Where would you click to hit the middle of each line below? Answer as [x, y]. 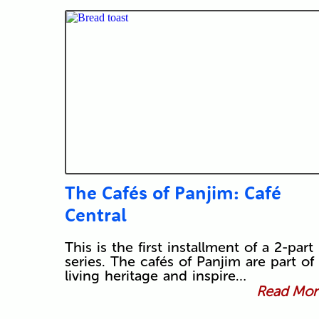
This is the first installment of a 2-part [189, 247]
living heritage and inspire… [155, 276]
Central [95, 215]
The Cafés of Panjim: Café [173, 193]
